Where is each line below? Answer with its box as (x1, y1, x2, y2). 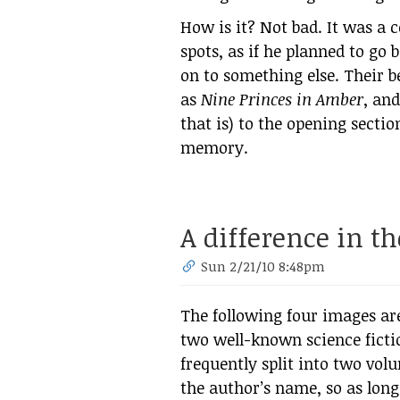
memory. (180, 137, 248, 158)
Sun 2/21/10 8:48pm (201, 257, 326, 275)
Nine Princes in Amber (201, 88, 363, 110)
